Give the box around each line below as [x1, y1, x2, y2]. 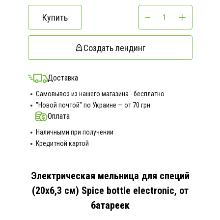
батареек [90, 199, 130, 211]
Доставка [47, 73, 78, 82]
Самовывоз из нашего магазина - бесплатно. [35, 90, 166, 98]
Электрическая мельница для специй [30, 170, 190, 182]
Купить [42, 12, 68, 23]
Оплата [47, 111, 70, 121]
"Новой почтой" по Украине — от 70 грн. [35, 101, 152, 109]
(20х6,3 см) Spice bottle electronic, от [31, 185, 189, 196]
